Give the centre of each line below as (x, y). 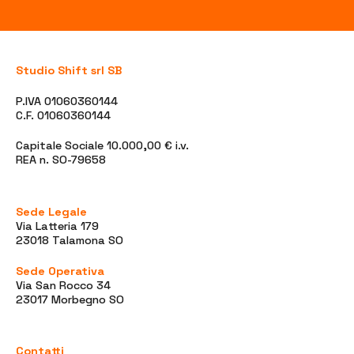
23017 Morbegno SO (70, 299)
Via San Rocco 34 (63, 285)
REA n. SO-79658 (61, 160)
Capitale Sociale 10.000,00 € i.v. (102, 146)
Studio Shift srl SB (69, 70)
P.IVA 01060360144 (67, 101)
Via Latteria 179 (57, 226)
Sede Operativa (60, 271)
